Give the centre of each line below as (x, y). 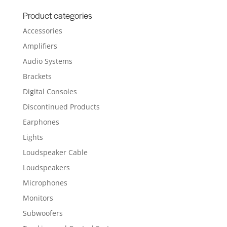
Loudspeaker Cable (55, 152)
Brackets (37, 76)
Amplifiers (40, 46)
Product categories (57, 15)
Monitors (38, 198)
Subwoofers (43, 213)
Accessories (42, 31)
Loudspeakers (46, 167)
